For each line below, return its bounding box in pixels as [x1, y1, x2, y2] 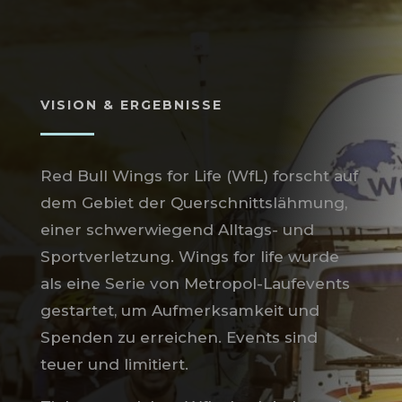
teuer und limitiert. [39, 355, 188, 374]
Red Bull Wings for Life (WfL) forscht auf [39, 167, 358, 186]
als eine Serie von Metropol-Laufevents [39, 275, 350, 293]
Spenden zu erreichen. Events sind [39, 328, 318, 347]
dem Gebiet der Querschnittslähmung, [39, 194, 347, 213]
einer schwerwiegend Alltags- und [39, 221, 314, 240]
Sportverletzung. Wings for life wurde [39, 248, 339, 267]
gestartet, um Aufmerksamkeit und [39, 301, 319, 320]
